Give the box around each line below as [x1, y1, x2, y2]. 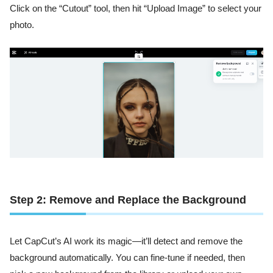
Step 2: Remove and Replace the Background [10, 193, 246, 206]
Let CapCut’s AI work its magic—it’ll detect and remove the [10, 236, 243, 246]
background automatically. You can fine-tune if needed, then [10, 252, 245, 263]
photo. [10, 20, 34, 30]
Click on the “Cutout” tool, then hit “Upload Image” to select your [10, 4, 261, 14]
